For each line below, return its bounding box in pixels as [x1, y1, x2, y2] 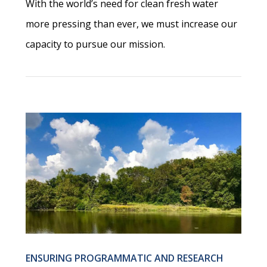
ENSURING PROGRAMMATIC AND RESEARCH [26, 252, 224, 265]
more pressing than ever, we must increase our [26, 17, 238, 30]
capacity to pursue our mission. [26, 37, 166, 51]
